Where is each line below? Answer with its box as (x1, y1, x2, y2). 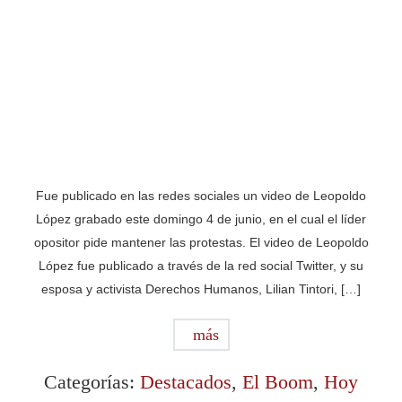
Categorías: (44, 370, 140, 393)
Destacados (140, 370, 232, 393)
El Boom (242, 370, 313, 393)
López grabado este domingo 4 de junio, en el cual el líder (36, 211, 366, 226)
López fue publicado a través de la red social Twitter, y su (39, 258, 363, 273)
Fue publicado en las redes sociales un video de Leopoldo (36, 188, 366, 203)
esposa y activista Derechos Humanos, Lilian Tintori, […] (41, 281, 361, 296)
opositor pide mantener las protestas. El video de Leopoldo (33, 234, 369, 249)
